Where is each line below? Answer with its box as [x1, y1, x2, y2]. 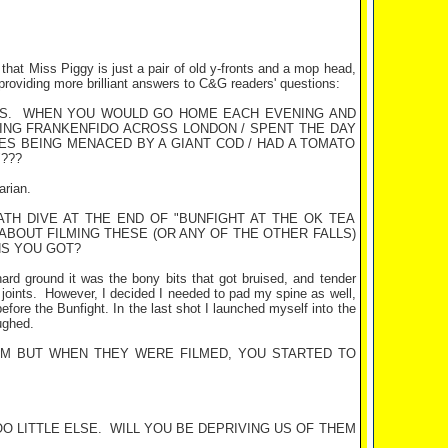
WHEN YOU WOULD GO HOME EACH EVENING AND [22, 106, 356, 121]
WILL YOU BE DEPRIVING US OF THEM [109, 421, 356, 436]
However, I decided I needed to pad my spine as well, [45, 286, 356, 301]
